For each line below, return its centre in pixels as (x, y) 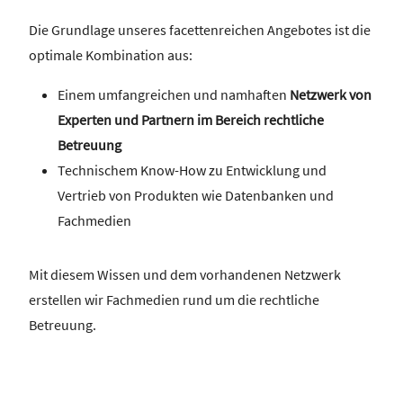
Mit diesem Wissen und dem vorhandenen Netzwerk (185, 275)
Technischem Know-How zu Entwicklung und (192, 170)
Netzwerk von (331, 95)
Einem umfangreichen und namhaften (174, 95)
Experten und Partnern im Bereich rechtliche (191, 120)
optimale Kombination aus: (111, 55)
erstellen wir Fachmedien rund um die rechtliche (174, 300)
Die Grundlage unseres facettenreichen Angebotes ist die (200, 30)
